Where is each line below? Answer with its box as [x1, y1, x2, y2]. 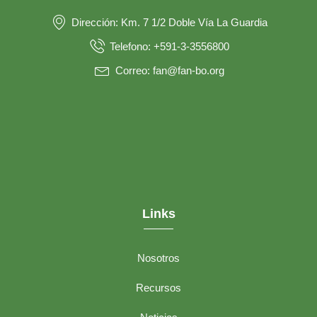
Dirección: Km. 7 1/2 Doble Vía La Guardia [71, 16, 268, 29]
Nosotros [137, 252, 180, 265]
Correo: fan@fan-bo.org [115, 64, 224, 77]
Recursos [136, 282, 181, 294]
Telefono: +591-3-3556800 [110, 40, 230, 53]
